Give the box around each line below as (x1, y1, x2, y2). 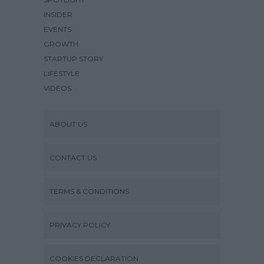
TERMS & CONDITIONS (49, 186, 129, 196)
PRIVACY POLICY (49, 220, 110, 229)
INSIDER (44, 9, 72, 19)
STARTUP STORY (44, 54, 103, 63)
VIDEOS (44, 83, 71, 93)
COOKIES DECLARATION (49, 253, 138, 263)
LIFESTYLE (44, 68, 80, 78)
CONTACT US (49, 153, 97, 162)
